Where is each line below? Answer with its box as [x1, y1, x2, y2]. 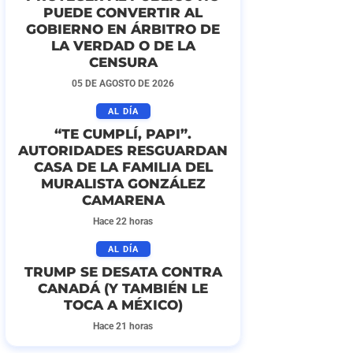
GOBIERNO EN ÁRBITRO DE [26, 20, 220, 38]
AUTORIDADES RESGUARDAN [18, 142, 228, 159]
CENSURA [88, 54, 158, 71]
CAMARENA [81, 191, 165, 209]
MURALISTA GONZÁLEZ [40, 175, 206, 192]
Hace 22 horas [93, 216, 153, 228]
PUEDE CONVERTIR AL [43, 4, 203, 21]
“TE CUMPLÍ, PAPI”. [54, 125, 191, 143]
